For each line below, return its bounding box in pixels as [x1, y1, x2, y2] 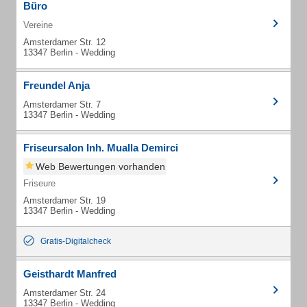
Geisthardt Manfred [23, 268, 116, 280]
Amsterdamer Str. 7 [23, 99, 101, 110]
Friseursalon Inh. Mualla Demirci [23, 142, 178, 153]
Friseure [23, 178, 56, 188]
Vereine [23, 20, 53, 30]
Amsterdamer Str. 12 [23, 37, 106, 47]
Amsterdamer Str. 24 [23, 288, 106, 298]
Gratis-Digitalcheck [40, 236, 111, 246]
